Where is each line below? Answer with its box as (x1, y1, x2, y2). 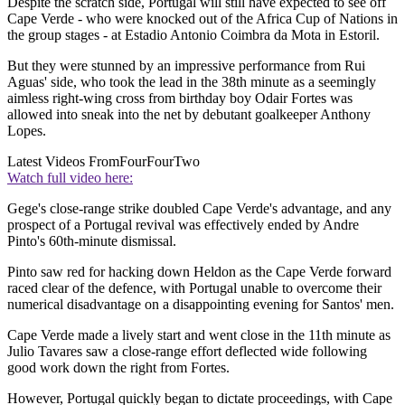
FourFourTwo (119, 154, 200, 170)
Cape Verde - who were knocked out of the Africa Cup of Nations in (7, 11, 398, 27)
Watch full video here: (7, 170, 133, 186)
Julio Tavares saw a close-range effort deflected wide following (7, 344, 367, 360)
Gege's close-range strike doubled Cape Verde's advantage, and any (7, 201, 391, 217)
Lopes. (7, 123, 46, 139)
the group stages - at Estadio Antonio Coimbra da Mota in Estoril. (7, 27, 380, 43)
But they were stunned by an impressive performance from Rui (7, 58, 365, 74)
